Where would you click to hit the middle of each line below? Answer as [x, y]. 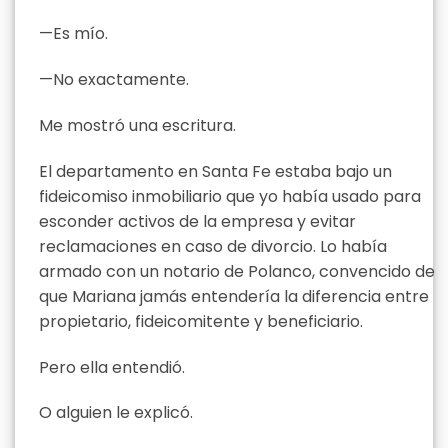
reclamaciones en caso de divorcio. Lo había [213, 246]
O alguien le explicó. [116, 413]
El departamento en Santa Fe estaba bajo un [215, 171]
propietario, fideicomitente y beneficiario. [201, 321]
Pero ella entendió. [112, 367]
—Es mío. [73, 34]
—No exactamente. [114, 80]
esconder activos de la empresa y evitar [197, 221]
